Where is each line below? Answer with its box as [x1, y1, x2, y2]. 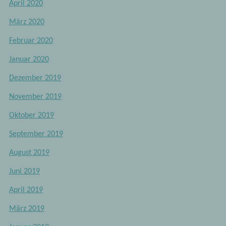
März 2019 [9, 205, 44, 213]
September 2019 [9, 130, 63, 139]
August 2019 [9, 149, 49, 157]
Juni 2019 [9, 167, 40, 176]
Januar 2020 [9, 55, 49, 64]
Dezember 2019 [9, 74, 61, 83]
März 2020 [9, 18, 44, 27]
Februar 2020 [9, 37, 53, 45]
